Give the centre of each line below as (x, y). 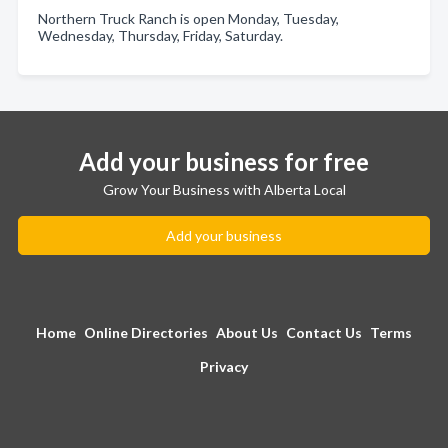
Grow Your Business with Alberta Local (224, 189)
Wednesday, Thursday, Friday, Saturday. (160, 35)
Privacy (224, 366)
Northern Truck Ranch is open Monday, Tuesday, (188, 18)
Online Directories (146, 332)
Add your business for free (224, 161)
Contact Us (324, 332)
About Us (247, 332)
